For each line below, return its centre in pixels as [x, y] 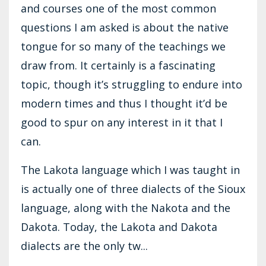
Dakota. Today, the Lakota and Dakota [119, 227]
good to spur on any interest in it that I [122, 122]
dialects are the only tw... [84, 246]
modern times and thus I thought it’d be [124, 103]
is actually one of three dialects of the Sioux [133, 189]
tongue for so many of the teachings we [123, 46]
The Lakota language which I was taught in [130, 170]
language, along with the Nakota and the [126, 208]
